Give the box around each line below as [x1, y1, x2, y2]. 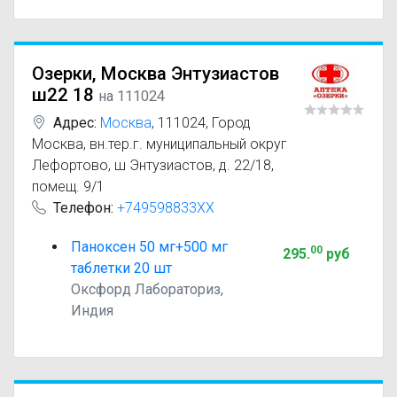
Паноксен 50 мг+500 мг [71, 238, 228, 255]
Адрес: [53, 114, 97, 131]
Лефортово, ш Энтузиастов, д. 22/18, [32, 157, 274, 174]
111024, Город [158, 114, 251, 131]
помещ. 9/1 [32, 178, 105, 195]
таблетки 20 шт [71, 260, 172, 276]
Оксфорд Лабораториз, [71, 281, 223, 298]
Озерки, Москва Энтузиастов [32, 63, 279, 84]
